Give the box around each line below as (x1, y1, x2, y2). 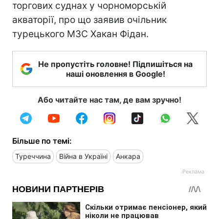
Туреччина (15, 152, 51, 160)
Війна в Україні (59, 152, 108, 160)
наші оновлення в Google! (66, 68, 165, 79)
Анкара (116, 152, 140, 160)
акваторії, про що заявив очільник (12, 14, 167, 25)
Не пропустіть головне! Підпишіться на (38, 59, 193, 69)
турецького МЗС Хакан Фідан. (12, 28, 149, 40)
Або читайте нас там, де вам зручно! (38, 94, 181, 105)
